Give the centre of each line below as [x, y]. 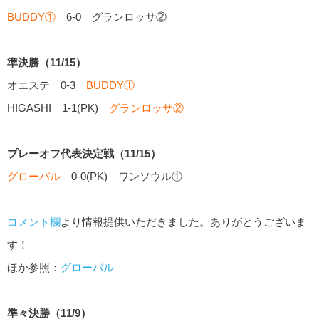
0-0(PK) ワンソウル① [121, 176]
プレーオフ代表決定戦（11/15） [84, 153]
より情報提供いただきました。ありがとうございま [183, 221]
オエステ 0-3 [47, 85]
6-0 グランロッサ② [111, 16]
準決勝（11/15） [47, 62]
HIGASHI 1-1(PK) [58, 108]
